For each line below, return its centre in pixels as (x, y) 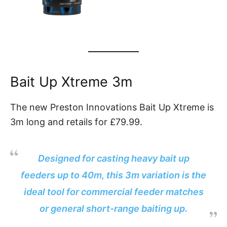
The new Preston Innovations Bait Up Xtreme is (112, 107)
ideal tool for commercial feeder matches (113, 192)
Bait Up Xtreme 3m (71, 82)
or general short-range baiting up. (113, 209)
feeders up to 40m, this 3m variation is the (113, 175)
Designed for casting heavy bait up (113, 159)
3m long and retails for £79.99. (76, 122)
